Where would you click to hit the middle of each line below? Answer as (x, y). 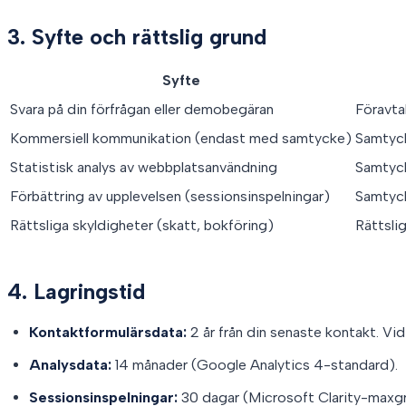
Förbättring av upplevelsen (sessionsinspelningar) (170, 196)
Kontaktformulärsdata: (108, 332)
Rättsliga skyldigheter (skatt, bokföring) (142, 225)
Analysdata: (70, 364)
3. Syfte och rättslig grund (137, 36)
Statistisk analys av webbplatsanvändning (144, 167)
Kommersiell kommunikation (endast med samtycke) (181, 138)
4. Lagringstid (76, 291)
